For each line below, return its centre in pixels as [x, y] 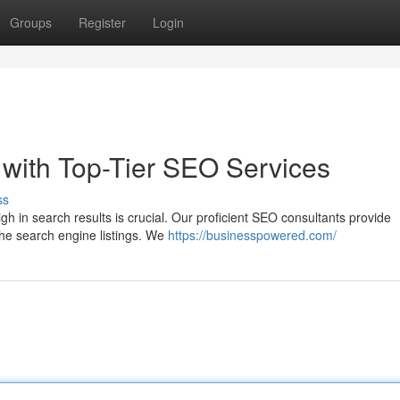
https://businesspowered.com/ [252, 235]
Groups [31, 22]
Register [102, 22]
